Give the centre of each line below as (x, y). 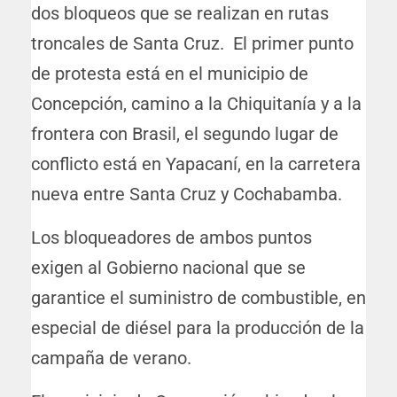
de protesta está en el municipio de (170, 74)
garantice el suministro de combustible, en (198, 298)
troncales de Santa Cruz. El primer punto (192, 44)
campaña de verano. (111, 358)
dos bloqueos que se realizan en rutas (180, 14)
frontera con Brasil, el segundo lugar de (185, 134)
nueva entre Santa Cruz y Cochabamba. (187, 195)
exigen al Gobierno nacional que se (168, 268)
